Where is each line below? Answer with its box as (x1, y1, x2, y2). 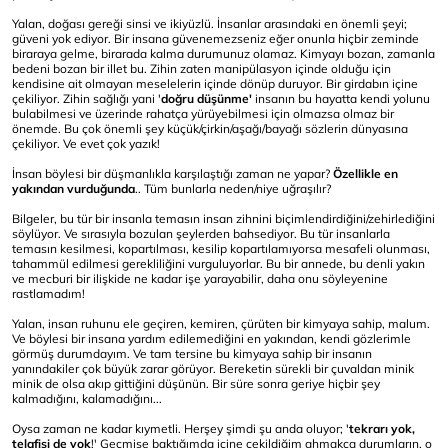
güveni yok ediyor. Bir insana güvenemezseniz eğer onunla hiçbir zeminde (12, 31, 419, 46)
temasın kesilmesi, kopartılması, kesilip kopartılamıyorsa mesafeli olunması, (12, 241, 430, 256)
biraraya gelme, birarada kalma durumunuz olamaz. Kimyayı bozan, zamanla (12, 46, 435, 61)
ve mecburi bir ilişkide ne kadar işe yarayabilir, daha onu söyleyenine (12, 271, 388, 286)
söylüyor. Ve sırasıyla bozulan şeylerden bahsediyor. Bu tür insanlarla (12, 226, 390, 241)
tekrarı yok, (349, 421, 415, 436)
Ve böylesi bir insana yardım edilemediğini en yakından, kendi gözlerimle (12, 331, 411, 346)
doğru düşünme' (161, 91, 252, 106)
